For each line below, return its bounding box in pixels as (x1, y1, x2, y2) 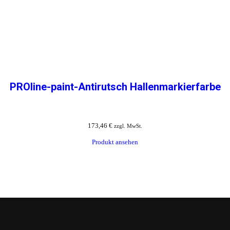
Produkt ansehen (92, 138, 138, 146)
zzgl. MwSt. (114, 123, 142, 129)
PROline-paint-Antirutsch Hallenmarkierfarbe (9, 81, 221, 93)
